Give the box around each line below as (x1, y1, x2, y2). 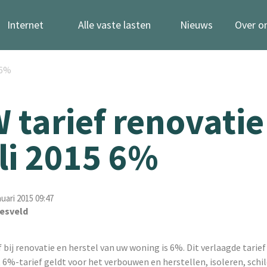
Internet (7, 18, 44, 32)
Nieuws (180, 18, 213, 32)
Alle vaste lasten (78, 18, 151, 32)
